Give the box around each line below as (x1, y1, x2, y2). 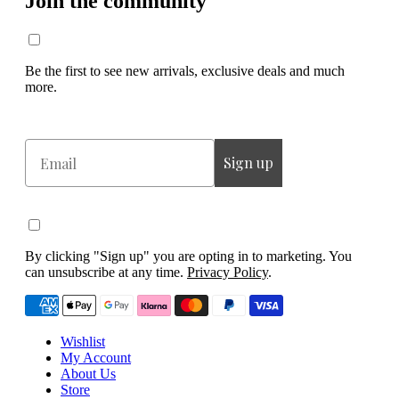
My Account (61, 350, 131, 366)
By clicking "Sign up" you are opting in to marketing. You (25, 248, 352, 265)
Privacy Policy (187, 265, 268, 281)
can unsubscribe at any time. (25, 265, 187, 281)
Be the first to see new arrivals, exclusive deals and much (25, 63, 345, 79)
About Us (61, 366, 116, 382)
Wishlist (61, 334, 105, 350)
